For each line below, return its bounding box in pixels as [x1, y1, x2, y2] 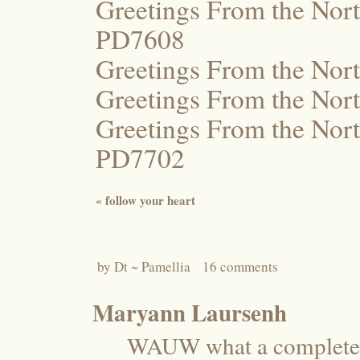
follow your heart [102, 190, 195, 209]
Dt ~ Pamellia [114, 256, 190, 276]
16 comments [202, 256, 278, 276]
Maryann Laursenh [92, 295, 287, 329]
